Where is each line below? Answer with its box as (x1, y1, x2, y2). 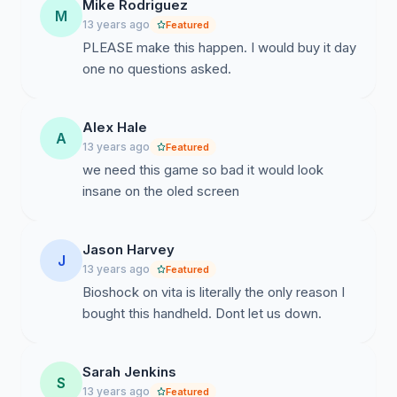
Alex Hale (82, 119, 147, 136)
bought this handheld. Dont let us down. (82, 305, 322, 322)
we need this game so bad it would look (82, 161, 323, 178)
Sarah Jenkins (82, 363, 176, 380)
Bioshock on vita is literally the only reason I (82, 284, 345, 300)
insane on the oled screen (82, 183, 239, 199)
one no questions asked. (82, 60, 231, 77)
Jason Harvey (82, 241, 175, 258)
